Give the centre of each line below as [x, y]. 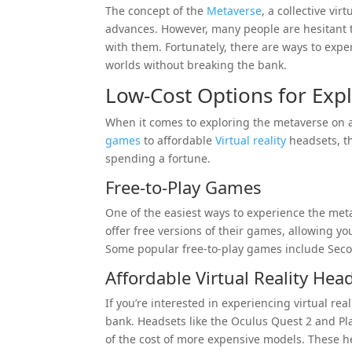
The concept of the [156, 10]
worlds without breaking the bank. [196, 64]
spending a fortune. [158, 158]
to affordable [178, 140]
